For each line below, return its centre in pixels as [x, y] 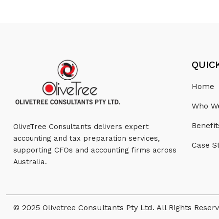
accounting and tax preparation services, [87, 138]
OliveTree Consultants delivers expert [81, 126]
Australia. [30, 162]
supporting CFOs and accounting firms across [95, 150]
